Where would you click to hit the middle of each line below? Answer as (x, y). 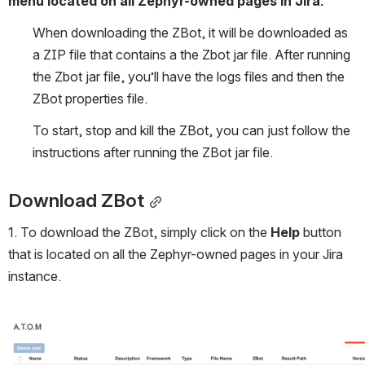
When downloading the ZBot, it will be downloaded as (190, 33)
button (321, 233)
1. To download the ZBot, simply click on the (139, 233)
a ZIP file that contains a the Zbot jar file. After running (191, 55)
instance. (35, 277)
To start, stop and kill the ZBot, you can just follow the (191, 130)
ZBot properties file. (90, 99)
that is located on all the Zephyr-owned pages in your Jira (176, 255)
